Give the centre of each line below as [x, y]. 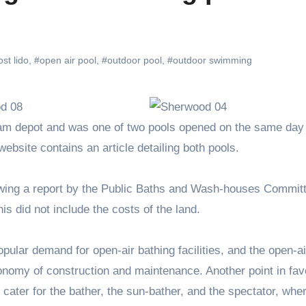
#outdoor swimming [210, 60]
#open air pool [65, 60]
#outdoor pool [132, 60]
